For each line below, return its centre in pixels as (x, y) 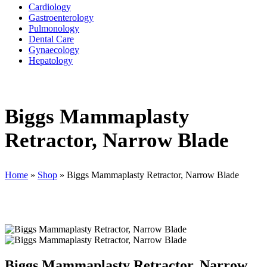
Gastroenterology (61, 18)
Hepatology (51, 60)
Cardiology (50, 7)
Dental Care (51, 39)
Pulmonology (54, 28)
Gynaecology (54, 50)
